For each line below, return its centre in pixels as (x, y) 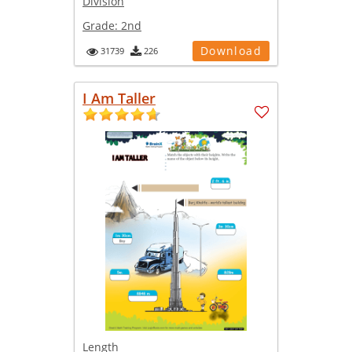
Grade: (102, 25)
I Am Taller (119, 98)
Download (231, 50)
